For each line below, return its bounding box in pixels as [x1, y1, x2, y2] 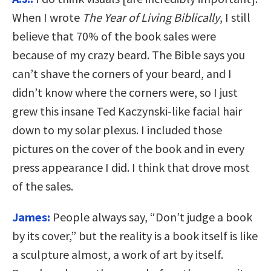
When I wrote [12, 10, 82, 25]
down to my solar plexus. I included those [12, 122, 222, 138]
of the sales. [12, 178, 73, 194]
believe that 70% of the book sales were [12, 28, 216, 44]
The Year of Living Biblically [82, 10, 220, 25]
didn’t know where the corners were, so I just [12, 85, 238, 100]
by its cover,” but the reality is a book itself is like [12, 228, 258, 244]
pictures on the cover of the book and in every [12, 141, 244, 157]
